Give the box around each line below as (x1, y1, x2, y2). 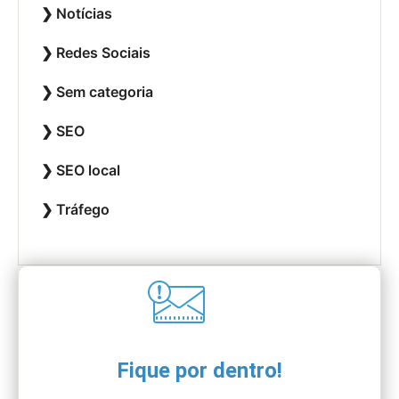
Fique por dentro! (117, 358, 282, 384)
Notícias (56, 4, 112, 23)
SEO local (56, 161, 120, 180)
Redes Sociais (56, 44, 151, 62)
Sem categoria (56, 83, 153, 102)
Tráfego (56, 200, 110, 219)
